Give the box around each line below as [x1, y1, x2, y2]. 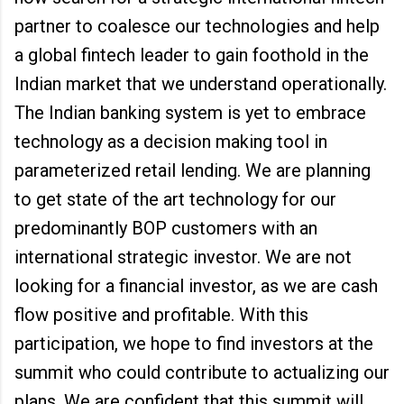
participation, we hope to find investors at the [14, 333, 373, 354]
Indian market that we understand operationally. [14, 73, 387, 95]
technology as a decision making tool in [14, 131, 327, 152]
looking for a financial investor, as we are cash [14, 275, 378, 297]
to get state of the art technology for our [14, 188, 336, 210]
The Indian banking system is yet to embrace [14, 102, 366, 124]
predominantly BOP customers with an [14, 217, 317, 239]
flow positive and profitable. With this [14, 304, 308, 326]
